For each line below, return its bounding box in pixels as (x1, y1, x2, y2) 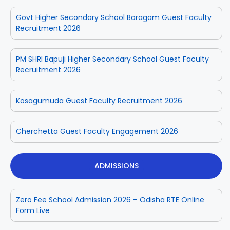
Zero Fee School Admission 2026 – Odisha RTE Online (16, 194, 204, 205)
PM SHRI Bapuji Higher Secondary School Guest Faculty (16, 53, 209, 64)
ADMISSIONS (94, 160, 139, 171)
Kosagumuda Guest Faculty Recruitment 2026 (16, 95, 182, 106)
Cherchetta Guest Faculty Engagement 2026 (16, 126, 178, 137)
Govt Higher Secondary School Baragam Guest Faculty (16, 12, 212, 23)
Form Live (16, 205, 50, 216)
